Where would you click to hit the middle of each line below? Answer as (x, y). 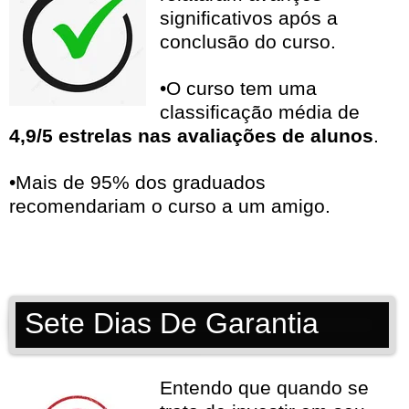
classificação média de (260, 112)
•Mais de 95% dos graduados (137, 183)
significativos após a (249, 18)
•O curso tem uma (238, 89)
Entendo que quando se (264, 388)
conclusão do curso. (248, 42)
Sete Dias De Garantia (172, 324)
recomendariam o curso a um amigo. (170, 206)
